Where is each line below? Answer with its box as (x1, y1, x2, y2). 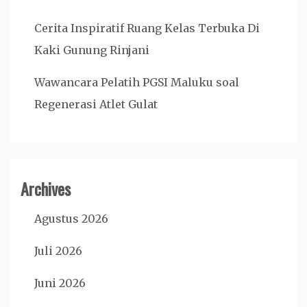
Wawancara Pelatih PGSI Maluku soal (34, 75, 239, 89)
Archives (21, 176, 71, 201)
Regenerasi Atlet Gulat (34, 97, 158, 111)
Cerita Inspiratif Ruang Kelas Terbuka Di (34, 21, 260, 35)
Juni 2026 (34, 276, 86, 290)
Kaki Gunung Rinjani (34, 43, 149, 57)
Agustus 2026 (34, 212, 108, 225)
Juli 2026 (34, 244, 82, 258)
